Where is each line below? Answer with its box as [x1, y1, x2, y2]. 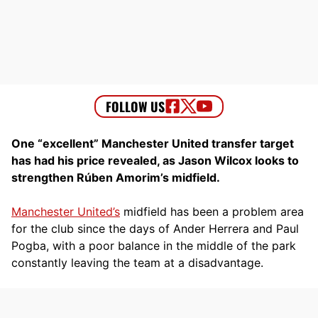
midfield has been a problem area [120, 204, 304, 219]
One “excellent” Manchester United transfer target [11, 136, 294, 150]
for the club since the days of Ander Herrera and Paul [11, 221, 299, 236]
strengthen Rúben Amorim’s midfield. [11, 170, 220, 185]
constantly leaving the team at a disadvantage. [11, 255, 263, 270]
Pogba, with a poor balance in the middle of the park [11, 238, 296, 253]
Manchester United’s [11, 204, 120, 219]
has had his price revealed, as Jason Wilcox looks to [11, 153, 299, 168]
